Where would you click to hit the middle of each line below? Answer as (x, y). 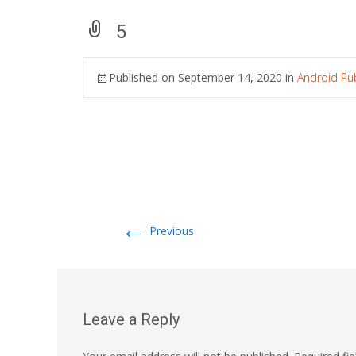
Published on (143, 77)
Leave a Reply (131, 319)
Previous (170, 231)
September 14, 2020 (230, 77)
